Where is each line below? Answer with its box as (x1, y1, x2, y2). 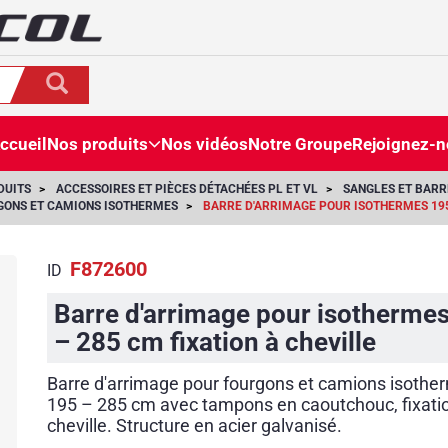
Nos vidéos (160, 133, 248, 154)
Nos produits (46, 133, 148, 154)
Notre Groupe (247, 133, 352, 154)
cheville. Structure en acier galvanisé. (47, 415, 343, 437)
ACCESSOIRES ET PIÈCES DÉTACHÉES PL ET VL (55, 182, 318, 197)
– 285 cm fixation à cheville (54, 327, 377, 358)
